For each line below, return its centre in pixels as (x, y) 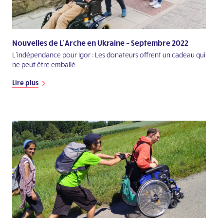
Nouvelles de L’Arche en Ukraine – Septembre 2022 (100, 42)
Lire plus (25, 82)
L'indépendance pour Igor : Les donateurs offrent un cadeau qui (109, 54)
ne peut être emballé (44, 64)
